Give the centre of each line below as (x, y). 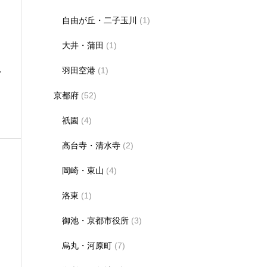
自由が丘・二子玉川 (100, 20)
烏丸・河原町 (87, 246)
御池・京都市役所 (95, 221)
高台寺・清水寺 (91, 145)
